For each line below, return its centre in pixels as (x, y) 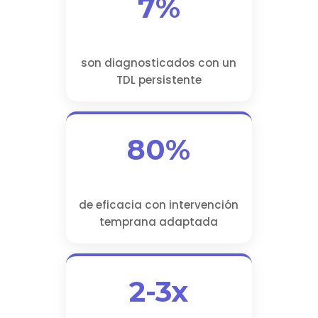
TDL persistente (159, 80)
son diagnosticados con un (159, 63)
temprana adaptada (159, 222)
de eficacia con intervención (159, 205)
